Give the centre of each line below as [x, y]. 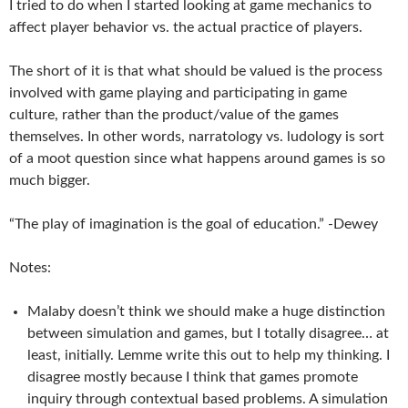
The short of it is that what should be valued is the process [196, 71]
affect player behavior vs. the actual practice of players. [186, 27]
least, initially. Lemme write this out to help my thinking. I [209, 355]
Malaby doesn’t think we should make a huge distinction [206, 311]
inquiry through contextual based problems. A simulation [208, 398]
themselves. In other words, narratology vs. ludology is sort [197, 136]
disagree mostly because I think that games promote [193, 377]
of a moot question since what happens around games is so [197, 158]
